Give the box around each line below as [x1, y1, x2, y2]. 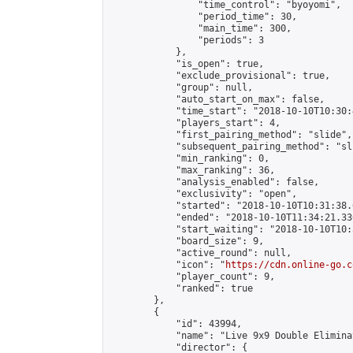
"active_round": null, [110, 247, 292, 258]
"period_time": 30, [110, 11, 297, 22]
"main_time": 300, [110, 23, 292, 34]
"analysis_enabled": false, [110, 176, 319, 188]
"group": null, [110, 82, 253, 93]
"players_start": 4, [110, 117, 281, 128]
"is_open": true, [110, 58, 264, 69]
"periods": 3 [110, 35, 264, 46]
